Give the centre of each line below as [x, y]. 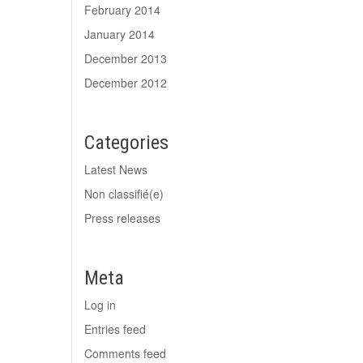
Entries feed [115, 329]
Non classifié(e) [124, 194]
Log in [100, 305]
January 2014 [120, 34]
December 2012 [126, 83]
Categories [127, 143]
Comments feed [126, 353]
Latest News [116, 169]
